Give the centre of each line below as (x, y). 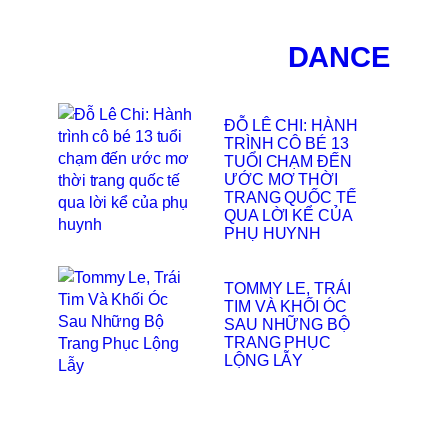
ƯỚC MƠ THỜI (281, 179)
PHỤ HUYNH (273, 233)
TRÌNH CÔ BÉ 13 (286, 143)
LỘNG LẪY (264, 360)
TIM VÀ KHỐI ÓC (285, 306)
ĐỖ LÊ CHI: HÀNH (291, 125)
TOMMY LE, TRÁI (287, 288)
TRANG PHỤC (278, 342)
